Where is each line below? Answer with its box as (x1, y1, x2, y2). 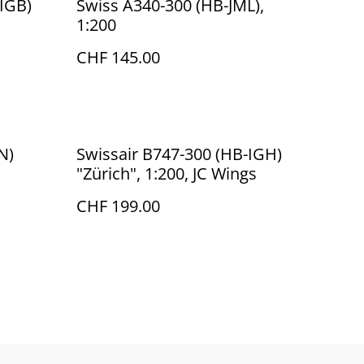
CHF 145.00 (76, 46, 160, 68)
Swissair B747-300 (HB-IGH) (76, 143, 282, 165)
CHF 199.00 (76, 195, 160, 217)
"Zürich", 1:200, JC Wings (76, 162, 257, 184)
